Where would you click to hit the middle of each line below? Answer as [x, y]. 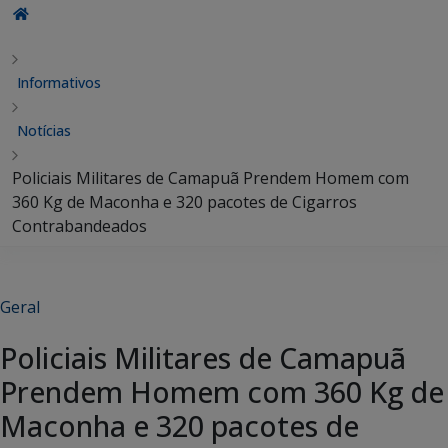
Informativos [59, 82]
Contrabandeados [79, 226]
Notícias [44, 130]
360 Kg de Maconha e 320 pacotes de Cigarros [184, 202]
